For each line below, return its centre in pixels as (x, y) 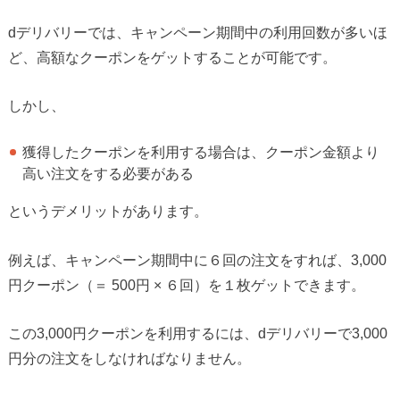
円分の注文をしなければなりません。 (129, 358)
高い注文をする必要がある (108, 174)
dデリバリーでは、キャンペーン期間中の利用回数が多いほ (197, 32)
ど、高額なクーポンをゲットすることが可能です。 (172, 57)
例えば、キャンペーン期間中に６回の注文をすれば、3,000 (197, 259)
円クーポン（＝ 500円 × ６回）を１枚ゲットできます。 (186, 284)
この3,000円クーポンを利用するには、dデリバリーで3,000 (197, 333)
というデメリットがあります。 (108, 211)
